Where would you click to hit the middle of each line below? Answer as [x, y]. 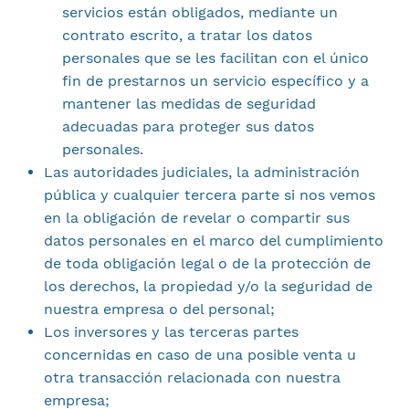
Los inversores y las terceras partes [171, 332]
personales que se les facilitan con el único [215, 58]
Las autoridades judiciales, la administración [201, 172]
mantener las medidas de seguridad [189, 104]
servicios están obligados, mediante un [199, 12]
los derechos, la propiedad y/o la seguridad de [208, 286]
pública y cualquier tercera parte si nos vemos [209, 195]
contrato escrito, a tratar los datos [187, 35]
